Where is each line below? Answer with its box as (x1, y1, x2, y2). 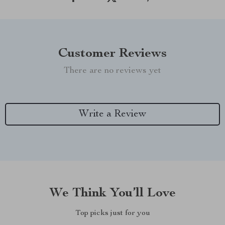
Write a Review (79, 109, 146, 120)
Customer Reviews (58, 47, 167, 60)
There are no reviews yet (64, 66, 161, 75)
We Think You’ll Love (49, 187, 176, 200)
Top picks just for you (75, 209, 150, 217)
